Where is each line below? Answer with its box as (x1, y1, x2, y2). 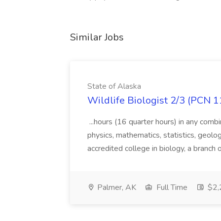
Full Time (154, 182, 187, 193)
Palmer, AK (95, 182, 136, 193)
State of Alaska (87, 81, 141, 92)
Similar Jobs (70, 31, 124, 44)
